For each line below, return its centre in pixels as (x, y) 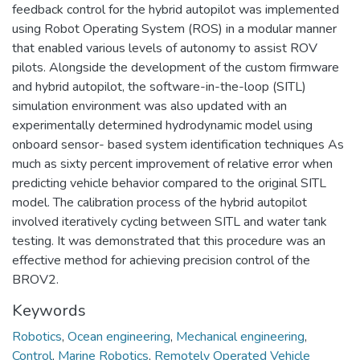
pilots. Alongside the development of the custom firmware (176, 68)
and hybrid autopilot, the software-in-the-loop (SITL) (159, 87)
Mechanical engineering (240, 337)
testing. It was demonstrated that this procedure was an (169, 241)
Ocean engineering (119, 337)
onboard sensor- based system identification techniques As (178, 145)
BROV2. (35, 280)
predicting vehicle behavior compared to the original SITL (169, 184)
